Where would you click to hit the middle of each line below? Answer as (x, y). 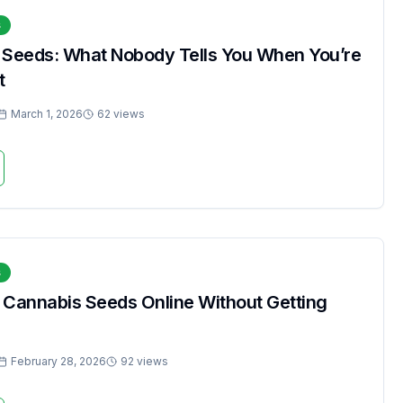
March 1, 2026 (46, 114)
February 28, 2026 (58, 361)
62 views (121, 114)
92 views (144, 361)
